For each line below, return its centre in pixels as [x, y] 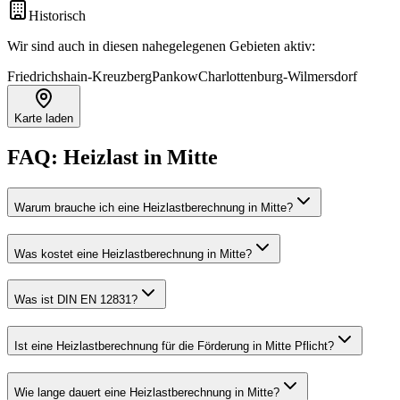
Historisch [57, 16]
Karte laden [44, 119]
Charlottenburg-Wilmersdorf [278, 77]
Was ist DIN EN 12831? [76, 300]
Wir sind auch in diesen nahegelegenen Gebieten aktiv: [161, 46]
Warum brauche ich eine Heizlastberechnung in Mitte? [154, 208]
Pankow [175, 77]
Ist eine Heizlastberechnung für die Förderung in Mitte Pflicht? [174, 346]
